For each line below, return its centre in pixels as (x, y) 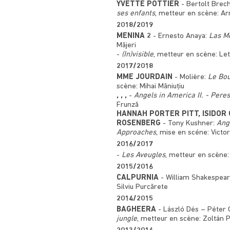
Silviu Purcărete (142, 187)
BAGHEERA (136, 209)
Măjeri (126, 45)
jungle (127, 219)
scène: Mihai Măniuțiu (150, 86)
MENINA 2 (134, 36)
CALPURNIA (138, 178)
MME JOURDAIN (145, 77)
